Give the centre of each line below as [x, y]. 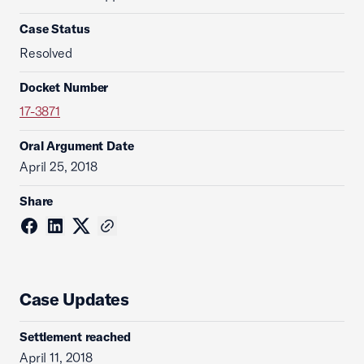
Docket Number [64, 87]
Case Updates [74, 299]
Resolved [46, 53]
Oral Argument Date [77, 146]
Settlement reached [75, 337]
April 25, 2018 [58, 167]
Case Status [55, 29]
